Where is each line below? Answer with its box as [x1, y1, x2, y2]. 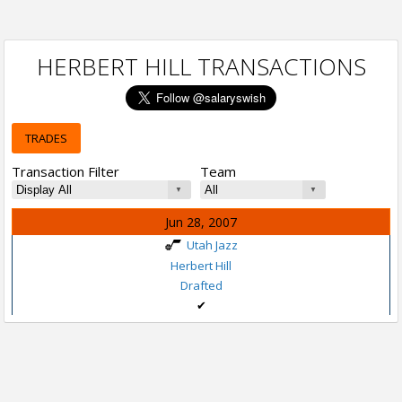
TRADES [25, 130, 67, 146]
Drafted [179, 276, 223, 293]
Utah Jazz [187, 237, 238, 253]
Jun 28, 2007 [165, 214, 237, 231]
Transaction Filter [12, 162, 119, 180]
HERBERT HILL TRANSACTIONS [36, 50, 366, 83]
